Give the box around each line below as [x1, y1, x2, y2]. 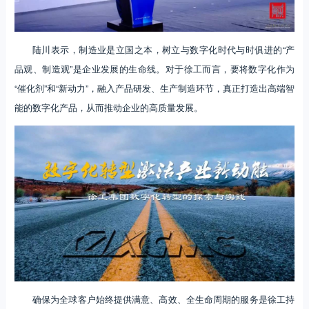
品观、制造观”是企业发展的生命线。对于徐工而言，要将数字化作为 [14, 62, 295, 76]
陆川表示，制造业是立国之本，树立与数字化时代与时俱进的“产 [32, 43, 295, 57]
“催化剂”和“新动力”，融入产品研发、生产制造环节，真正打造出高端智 [14, 81, 295, 95]
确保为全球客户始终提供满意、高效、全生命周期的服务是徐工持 [32, 292, 295, 306]
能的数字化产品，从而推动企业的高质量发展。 [14, 101, 203, 114]
